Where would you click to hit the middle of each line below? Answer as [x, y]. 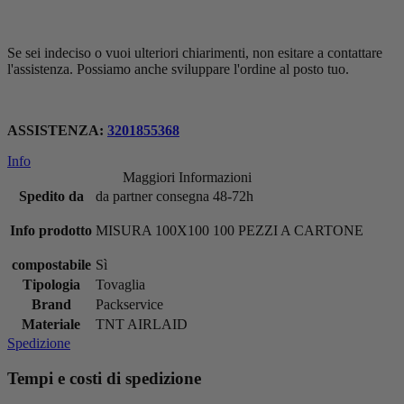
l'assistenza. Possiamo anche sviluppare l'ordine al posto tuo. [178, 69]
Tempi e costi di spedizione [104, 378]
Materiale [51, 324]
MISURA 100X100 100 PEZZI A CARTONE [230, 230]
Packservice [129, 304]
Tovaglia [120, 284]
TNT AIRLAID [142, 324]
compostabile [51, 264]
